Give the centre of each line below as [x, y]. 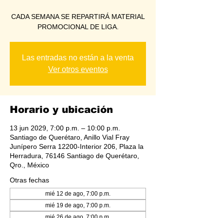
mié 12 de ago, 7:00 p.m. [78, 193]
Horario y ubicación [61, 109]
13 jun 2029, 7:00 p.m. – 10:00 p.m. [65, 128]
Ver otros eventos [78, 69]
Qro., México [29, 165]
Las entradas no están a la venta [78, 57]
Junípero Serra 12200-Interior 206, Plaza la [77, 146]
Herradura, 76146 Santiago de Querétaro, [74, 155]
